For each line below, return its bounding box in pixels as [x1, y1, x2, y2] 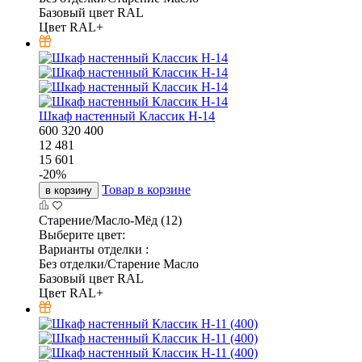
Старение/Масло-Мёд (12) [39, 213, 182, 227]
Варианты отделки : [39, 242, 149, 256]
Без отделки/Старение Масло [39, 256, 199, 271]
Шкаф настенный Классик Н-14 [39, 108, 215, 123]
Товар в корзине [102, 182, 191, 196]
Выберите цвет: [39, 227, 125, 242]
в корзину [45, 183, 92, 196]
